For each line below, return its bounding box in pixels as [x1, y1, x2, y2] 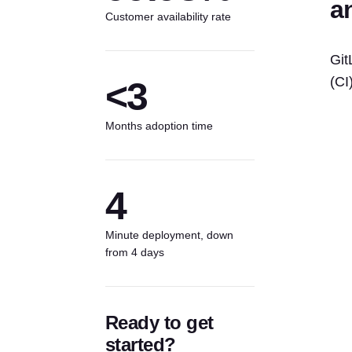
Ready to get [104, 312, 214, 333]
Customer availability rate [104, 10, 231, 23]
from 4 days [104, 246, 164, 258]
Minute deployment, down [104, 229, 233, 241]
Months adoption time [104, 119, 213, 132]
